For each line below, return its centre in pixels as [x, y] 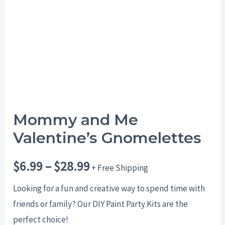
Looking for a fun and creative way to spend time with [109, 189]
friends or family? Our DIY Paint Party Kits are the [101, 204]
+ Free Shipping [120, 168]
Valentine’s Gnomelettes [107, 138]
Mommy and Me [76, 120]
